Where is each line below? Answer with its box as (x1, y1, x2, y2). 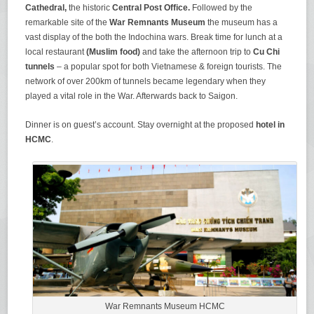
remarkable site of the (25, 18, 110, 28)
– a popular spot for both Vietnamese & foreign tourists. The (55, 62, 282, 72)
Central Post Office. (112, 3, 191, 13)
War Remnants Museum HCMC (104, 301, 225, 312)
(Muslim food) (86, 47, 141, 57)
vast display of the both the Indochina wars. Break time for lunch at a (25, 32, 283, 43)
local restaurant (25, 47, 87, 57)
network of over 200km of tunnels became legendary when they (25, 76, 266, 87)
